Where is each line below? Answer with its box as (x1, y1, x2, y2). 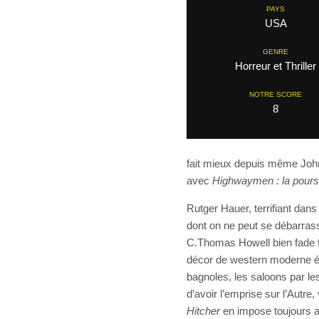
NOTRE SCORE (249, 90, 302, 99)
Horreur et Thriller (235, 60, 316, 73)
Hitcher (187, 305, 220, 318)
